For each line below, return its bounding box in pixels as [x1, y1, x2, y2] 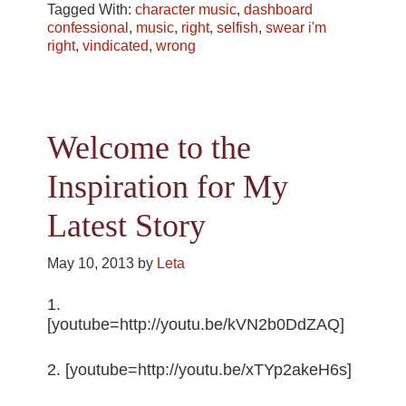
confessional [47, 20, 130, 36]
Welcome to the [47, 129, 252, 166]
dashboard [244, 2, 314, 18]
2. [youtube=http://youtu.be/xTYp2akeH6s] [47, 360, 353, 379]
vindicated [82, 38, 150, 54]
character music [135, 2, 237, 18]
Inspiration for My [47, 168, 289, 205]
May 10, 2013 [47, 255, 135, 271]
